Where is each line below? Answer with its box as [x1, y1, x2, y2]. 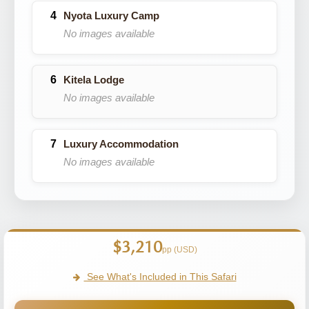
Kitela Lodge [63, 74, 124, 86]
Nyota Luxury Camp [63, 10, 159, 21]
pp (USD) [161, 245, 197, 255]
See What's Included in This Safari [83, 271, 237, 282]
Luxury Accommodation [63, 138, 179, 150]
